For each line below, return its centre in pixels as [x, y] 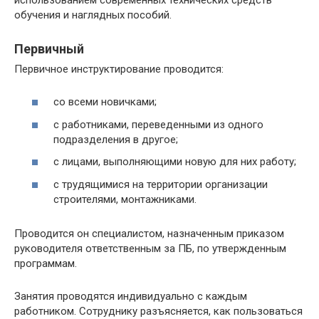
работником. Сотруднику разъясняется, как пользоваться [158, 311]
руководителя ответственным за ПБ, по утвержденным [150, 248]
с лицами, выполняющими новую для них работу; [175, 162]
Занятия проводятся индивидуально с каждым [131, 296]
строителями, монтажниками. [125, 199]
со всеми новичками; [105, 102]
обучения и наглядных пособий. [93, 15]
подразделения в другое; [116, 139]
